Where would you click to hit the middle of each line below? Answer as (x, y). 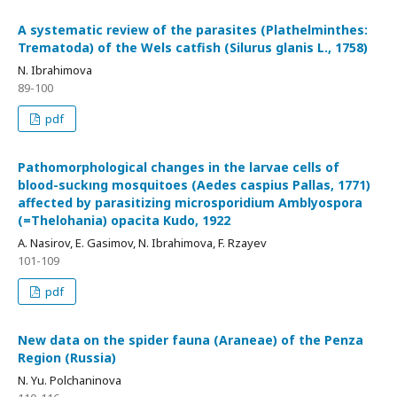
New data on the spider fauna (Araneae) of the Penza (191, 340)
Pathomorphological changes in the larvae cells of (179, 167)
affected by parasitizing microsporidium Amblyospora (190, 202)
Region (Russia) (67, 358)
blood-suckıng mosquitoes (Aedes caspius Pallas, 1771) (194, 185)
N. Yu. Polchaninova (70, 380)
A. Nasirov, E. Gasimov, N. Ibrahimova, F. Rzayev (142, 243)
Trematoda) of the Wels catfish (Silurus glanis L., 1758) (193, 47)
